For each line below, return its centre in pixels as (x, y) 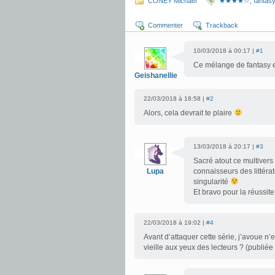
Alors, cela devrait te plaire (189, 113)
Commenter (165, 25)
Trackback (222, 25)
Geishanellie (156, 76)
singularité (212, 182)
